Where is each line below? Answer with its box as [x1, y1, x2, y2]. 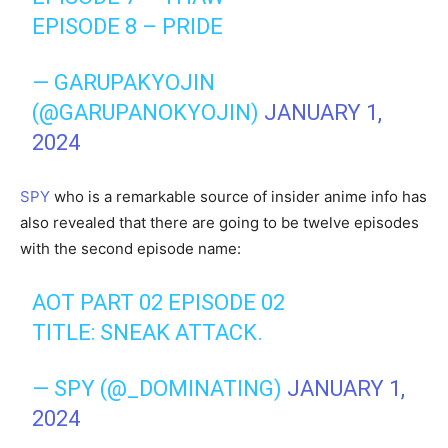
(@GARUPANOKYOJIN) [32, 100, 265, 125]
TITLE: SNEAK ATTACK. [32, 320, 264, 345]
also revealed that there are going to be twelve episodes [20, 213, 419, 232]
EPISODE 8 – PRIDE [32, 14, 224, 39]
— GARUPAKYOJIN [32, 70, 216, 95]
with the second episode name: [20, 239, 241, 258]
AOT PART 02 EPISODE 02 [32, 290, 286, 315]
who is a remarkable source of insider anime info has [50, 187, 427, 206]
